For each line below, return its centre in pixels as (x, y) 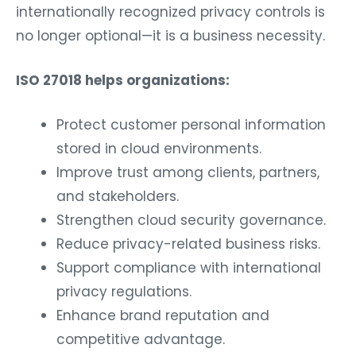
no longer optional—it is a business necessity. (170, 35)
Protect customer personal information (191, 124)
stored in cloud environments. (159, 148)
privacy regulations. (124, 291)
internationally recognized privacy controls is (170, 12)
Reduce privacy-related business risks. (188, 244)
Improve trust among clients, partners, (188, 172)
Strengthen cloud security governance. (191, 220)
